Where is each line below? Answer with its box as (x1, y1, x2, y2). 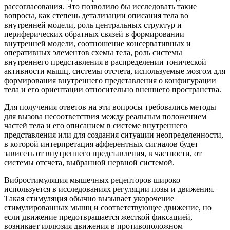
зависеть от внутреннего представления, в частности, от (4, 149, 202, 158)
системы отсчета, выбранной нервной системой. (4, 158, 175, 167)
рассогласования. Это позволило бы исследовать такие (4, 2, 197, 11)
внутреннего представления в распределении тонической (4, 57, 206, 67)
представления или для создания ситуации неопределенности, (4, 130, 223, 140)
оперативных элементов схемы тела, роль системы (4, 48, 182, 57)
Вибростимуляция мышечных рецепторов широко (4, 176, 180, 185)
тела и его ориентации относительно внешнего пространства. (4, 85, 221, 94)
